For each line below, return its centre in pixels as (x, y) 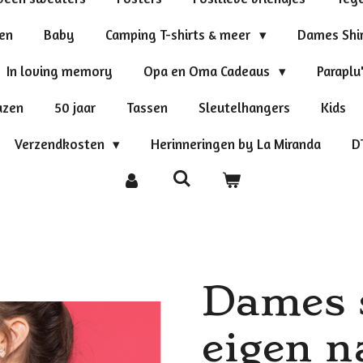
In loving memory (60, 70)
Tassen (147, 107)
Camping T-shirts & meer (179, 34)
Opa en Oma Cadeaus (208, 70)
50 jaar (75, 107)
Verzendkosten (61, 143)
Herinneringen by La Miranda (236, 143)
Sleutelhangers (244, 107)
